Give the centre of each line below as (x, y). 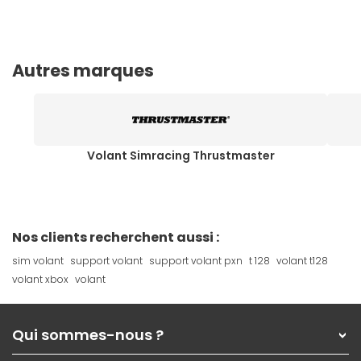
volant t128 (302, 261)
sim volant (38, 261)
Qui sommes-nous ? (88, 335)
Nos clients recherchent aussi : (116, 238)
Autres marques (83, 71)
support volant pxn (196, 261)
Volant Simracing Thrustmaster (180, 156)
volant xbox (40, 280)
